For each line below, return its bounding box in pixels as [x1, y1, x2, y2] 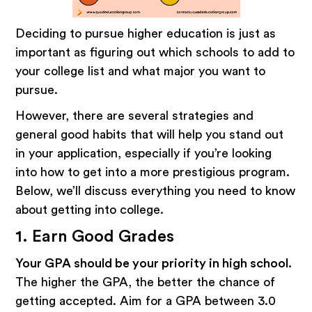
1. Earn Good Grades [15, 228, 175, 246]
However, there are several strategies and [15, 109, 254, 123]
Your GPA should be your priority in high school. [15, 257, 292, 270]
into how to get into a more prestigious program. [15, 166, 290, 179]
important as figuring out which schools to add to [15, 46, 295, 59]
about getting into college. [15, 203, 164, 217]
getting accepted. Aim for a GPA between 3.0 [15, 295, 276, 308]
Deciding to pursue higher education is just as [15, 27, 276, 40]
